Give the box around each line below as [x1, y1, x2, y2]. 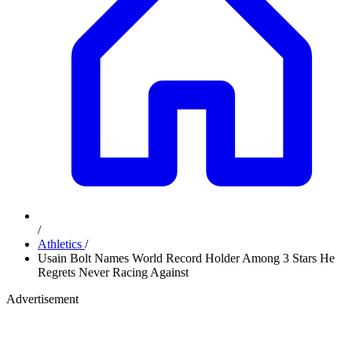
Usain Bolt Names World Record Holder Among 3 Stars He [38, 251, 335, 265]
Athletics [38, 237, 85, 251]
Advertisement [6, 292, 79, 306]
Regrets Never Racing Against [38, 266, 189, 279]
